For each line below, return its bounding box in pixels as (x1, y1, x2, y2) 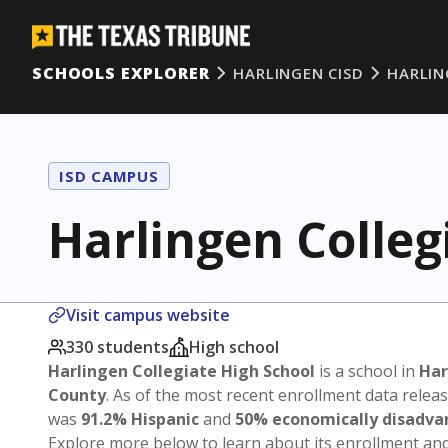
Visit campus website (66, 304, 230, 326)
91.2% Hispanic (81, 408, 199, 430)
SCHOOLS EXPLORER (32, 62, 210, 84)
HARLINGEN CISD (233, 63, 364, 83)
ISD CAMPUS (59, 166, 159, 186)
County (48, 384, 106, 406)
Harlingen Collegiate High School (48, 360, 315, 382)
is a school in (315, 360, 419, 382)
